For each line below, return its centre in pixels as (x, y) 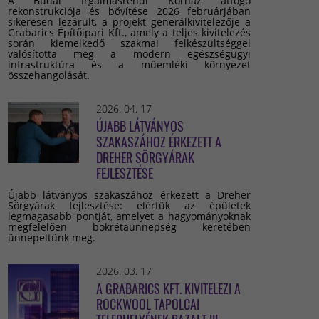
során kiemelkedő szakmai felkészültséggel (129, 43)
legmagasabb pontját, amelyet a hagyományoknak (129, 216)
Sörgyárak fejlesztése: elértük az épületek (129, 205)
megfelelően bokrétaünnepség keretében (129, 227)
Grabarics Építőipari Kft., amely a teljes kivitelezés (129, 32)
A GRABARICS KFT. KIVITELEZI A (168, 288)
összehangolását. (48, 75)
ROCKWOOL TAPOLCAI (147, 304)
